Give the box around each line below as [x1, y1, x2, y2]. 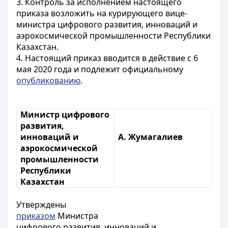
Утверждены [16, 199, 66, 210]
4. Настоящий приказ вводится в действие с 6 [16, 52, 198, 64]
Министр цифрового [20, 109, 110, 120]
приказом [16, 210, 55, 221]
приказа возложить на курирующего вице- [16, 8, 187, 19]
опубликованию [16, 75, 80, 86]
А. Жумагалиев [118, 131, 183, 142]
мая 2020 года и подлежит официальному [16, 64, 183, 75]
